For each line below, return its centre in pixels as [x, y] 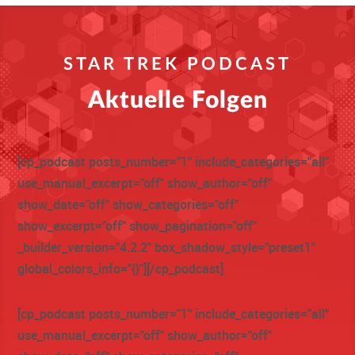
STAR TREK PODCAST [177, 64]
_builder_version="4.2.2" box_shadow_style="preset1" [167, 247]
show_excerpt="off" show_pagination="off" [137, 225]
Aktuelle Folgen [177, 100]
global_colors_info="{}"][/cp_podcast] [121, 268]
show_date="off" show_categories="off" [128, 204]
